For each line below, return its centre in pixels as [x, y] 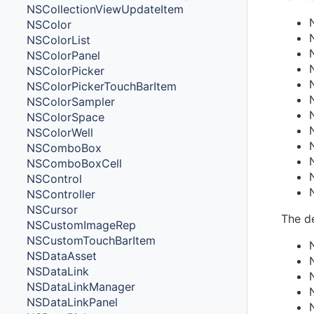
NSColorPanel [64, 55]
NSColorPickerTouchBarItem [102, 86]
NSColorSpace [66, 117]
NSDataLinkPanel [73, 302]
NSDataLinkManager [81, 286]
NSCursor [53, 209]
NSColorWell [60, 132]
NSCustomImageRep [82, 225]
